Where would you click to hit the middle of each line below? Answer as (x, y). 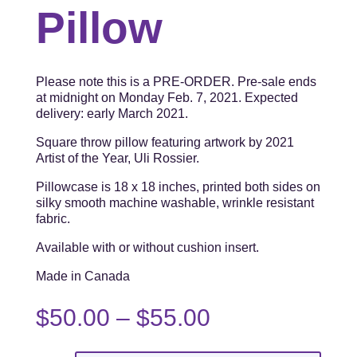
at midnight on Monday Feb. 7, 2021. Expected (167, 97)
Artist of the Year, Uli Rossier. (117, 158)
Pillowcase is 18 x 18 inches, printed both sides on (178, 186)
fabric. (53, 218)
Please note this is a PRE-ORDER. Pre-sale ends (176, 81)
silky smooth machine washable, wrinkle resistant (175, 202)
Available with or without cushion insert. (147, 247)
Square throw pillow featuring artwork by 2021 (165, 142)
